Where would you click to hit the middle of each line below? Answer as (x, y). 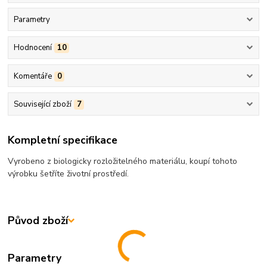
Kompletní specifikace (63, 140)
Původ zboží (38, 221)
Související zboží (42, 104)
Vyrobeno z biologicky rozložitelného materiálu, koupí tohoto (123, 162)
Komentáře (32, 76)
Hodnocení (32, 48)
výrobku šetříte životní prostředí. (69, 174)
